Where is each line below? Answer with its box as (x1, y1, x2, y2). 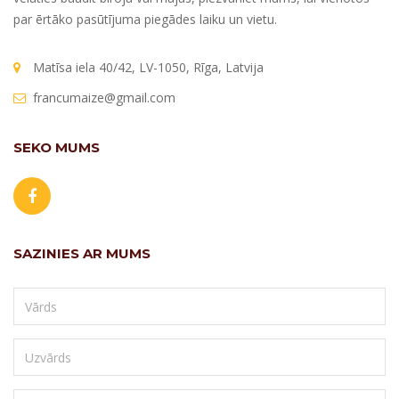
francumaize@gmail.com (33, 89, 175, 106)
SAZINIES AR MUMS (13, 245, 151, 262)
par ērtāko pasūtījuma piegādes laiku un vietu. (13, 11, 277, 28)
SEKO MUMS (13, 139, 100, 156)
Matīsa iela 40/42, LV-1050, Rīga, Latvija (33, 59, 264, 76)
